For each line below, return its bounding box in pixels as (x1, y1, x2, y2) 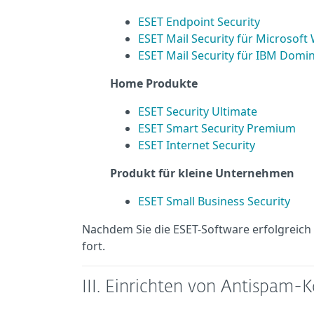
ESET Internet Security (138, 137, 255, 153)
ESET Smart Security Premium (138, 121, 296, 136)
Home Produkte (110, 76, 198, 91)
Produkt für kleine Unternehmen (110, 165, 294, 181)
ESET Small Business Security (138, 193, 290, 209)
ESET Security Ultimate (138, 104, 257, 119)
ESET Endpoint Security (138, 14, 260, 29)
